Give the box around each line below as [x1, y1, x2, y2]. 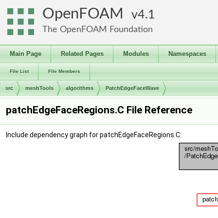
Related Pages [61, 50, 104, 57]
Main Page [10, 50, 41, 57]
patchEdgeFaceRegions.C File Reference [6, 104, 192, 116]
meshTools [25, 85, 54, 91]
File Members [48, 69, 80, 74]
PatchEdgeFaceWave [106, 85, 159, 91]
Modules [123, 50, 149, 57]
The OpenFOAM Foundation [42, 25, 153, 34]
